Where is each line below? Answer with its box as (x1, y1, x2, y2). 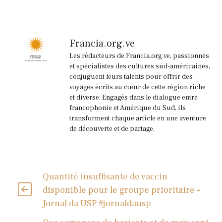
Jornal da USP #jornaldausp (42, 197, 151, 209)
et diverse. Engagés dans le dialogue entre (69, 93, 198, 102)
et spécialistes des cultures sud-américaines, (69, 61, 210, 71)
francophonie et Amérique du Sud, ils (69, 103, 186, 112)
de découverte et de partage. (69, 124, 155, 133)
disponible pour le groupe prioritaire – (42, 184, 200, 196)
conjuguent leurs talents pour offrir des (69, 72, 193, 81)
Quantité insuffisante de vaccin (42, 170, 167, 182)
